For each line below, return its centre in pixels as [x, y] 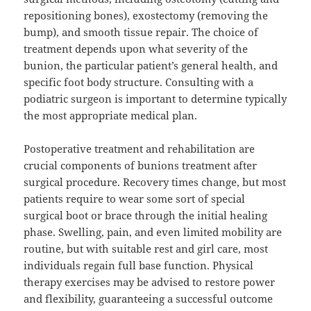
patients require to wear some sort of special [135, 199]
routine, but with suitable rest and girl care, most [146, 249]
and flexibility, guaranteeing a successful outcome [149, 299]
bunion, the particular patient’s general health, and [151, 66]
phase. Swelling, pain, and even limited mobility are [153, 232]
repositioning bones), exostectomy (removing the [146, 16]
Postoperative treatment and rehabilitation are [140, 149]
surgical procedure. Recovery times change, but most [155, 182]
